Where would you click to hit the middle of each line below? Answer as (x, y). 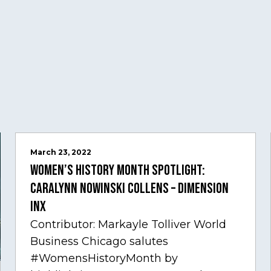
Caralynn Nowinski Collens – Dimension (129, 189)
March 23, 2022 (60, 152)
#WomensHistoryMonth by (104, 259)
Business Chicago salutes (99, 242)
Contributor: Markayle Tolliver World (128, 225)
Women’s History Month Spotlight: (117, 171)
